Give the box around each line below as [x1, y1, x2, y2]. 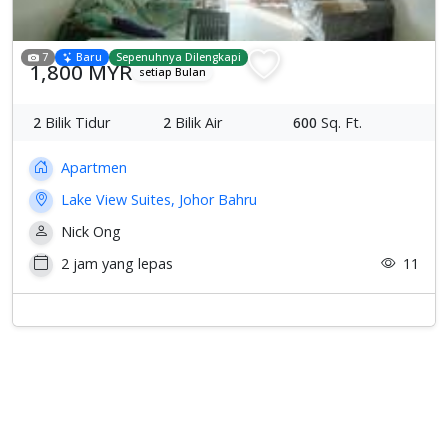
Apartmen [57, 157, 127, 177]
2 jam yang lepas [57, 253, 173, 273]
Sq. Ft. [317, 112, 362, 132]
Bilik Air [171, 112, 222, 132]
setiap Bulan [139, 64, 207, 80]
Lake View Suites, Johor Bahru [57, 189, 257, 209]
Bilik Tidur [41, 112, 110, 132]
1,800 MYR [29, 57, 132, 86]
